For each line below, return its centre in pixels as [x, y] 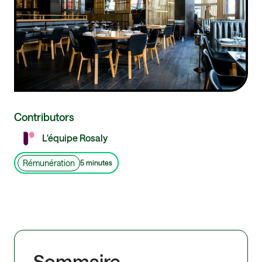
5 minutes [96, 163]
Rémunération [49, 163]
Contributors [44, 117]
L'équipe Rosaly [75, 138]
